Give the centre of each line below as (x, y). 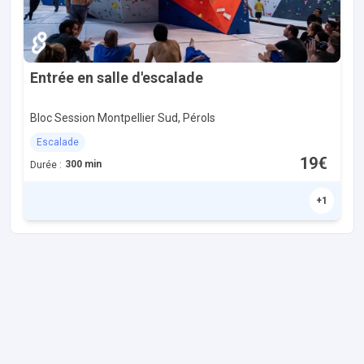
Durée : (46, 165)
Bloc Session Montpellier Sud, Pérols (123, 118)
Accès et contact (89, 271)
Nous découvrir (82, 343)
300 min (83, 164)
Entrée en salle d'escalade (117, 78)
